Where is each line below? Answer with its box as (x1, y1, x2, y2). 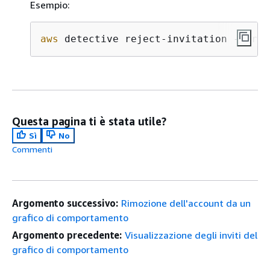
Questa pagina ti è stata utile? (12, 115, 166, 128)
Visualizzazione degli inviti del (125, 229, 258, 241)
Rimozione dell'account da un (121, 197, 251, 209)
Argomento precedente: (12, 229, 122, 241)
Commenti (12, 144, 52, 154)
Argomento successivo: (12, 197, 119, 209)
